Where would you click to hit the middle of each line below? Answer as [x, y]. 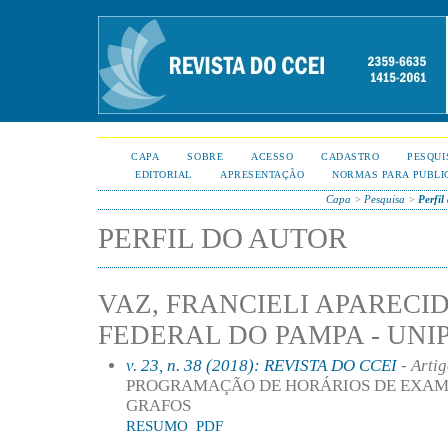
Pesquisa [385, 199]
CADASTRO [350, 156]
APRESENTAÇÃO [262, 174]
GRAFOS [158, 405]
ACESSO [272, 156]
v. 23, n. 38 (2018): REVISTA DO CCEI [261, 365]
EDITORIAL [164, 174]
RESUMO [157, 425]
